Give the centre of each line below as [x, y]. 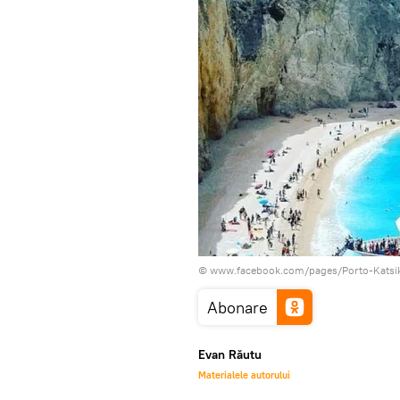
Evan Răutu [230, 354]
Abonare [237, 308]
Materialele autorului [244, 375]
